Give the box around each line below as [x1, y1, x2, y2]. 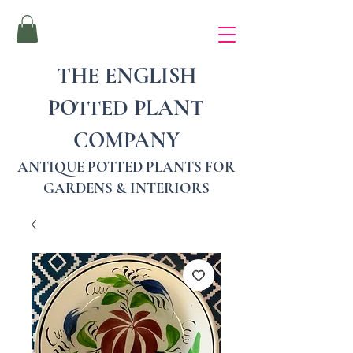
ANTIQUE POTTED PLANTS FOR [17, 157, 235, 176]
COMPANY [72, 126, 180, 154]
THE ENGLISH [56, 61, 196, 89]
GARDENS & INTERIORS [43, 178, 210, 197]
